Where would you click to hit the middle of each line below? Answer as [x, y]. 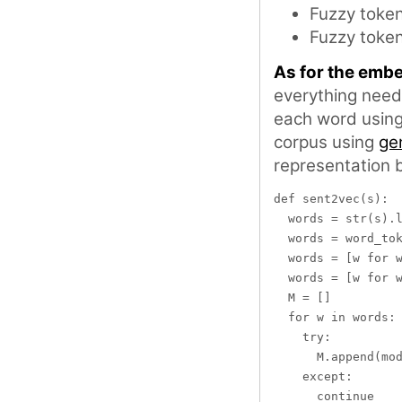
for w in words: [335, 317]
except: [313, 376]
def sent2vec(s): [331, 198]
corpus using [326, 142]
